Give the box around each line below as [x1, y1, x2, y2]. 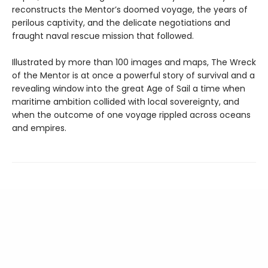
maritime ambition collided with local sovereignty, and [12, 95, 239, 108]
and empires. [12, 121, 66, 134]
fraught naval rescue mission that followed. [12, 29, 194, 42]
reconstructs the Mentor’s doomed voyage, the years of [12, 3, 248, 16]
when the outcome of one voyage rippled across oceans [12, 108, 251, 121]
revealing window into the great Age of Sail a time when [12, 82, 245, 95]
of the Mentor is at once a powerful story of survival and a [12, 69, 255, 81]
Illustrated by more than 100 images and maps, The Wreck [12, 56, 256, 68]
